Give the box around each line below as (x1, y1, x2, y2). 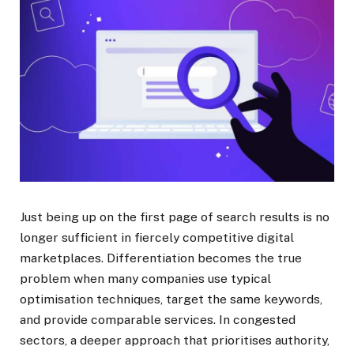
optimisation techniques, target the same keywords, (20, 292, 322, 307)
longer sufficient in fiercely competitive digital (20, 230, 294, 246)
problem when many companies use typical (20, 271, 271, 287)
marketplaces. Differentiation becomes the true (20, 250, 302, 266)
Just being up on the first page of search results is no (20, 209, 330, 225)
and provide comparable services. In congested (20, 312, 296, 328)
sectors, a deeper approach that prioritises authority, (20, 333, 330, 348)
